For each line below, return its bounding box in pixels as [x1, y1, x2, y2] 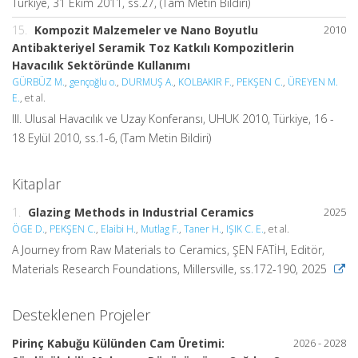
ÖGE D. [12, 222, 45, 236]
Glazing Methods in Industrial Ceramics [28, 205, 254, 220]
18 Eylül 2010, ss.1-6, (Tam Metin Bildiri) [12, 130, 211, 145]
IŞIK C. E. [226, 222, 264, 236]
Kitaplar [12, 174, 61, 193]
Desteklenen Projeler [12, 305, 150, 324]
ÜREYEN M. [288, 75, 338, 89]
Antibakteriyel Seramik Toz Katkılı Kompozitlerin [12, 40, 294, 55]
